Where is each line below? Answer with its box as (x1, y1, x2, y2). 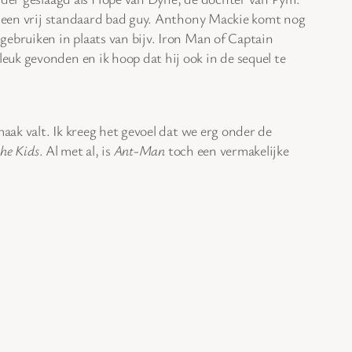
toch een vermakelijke (165, 140, 289, 159)
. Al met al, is (38, 140, 114, 159)
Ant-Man (113, 140, 165, 159)
